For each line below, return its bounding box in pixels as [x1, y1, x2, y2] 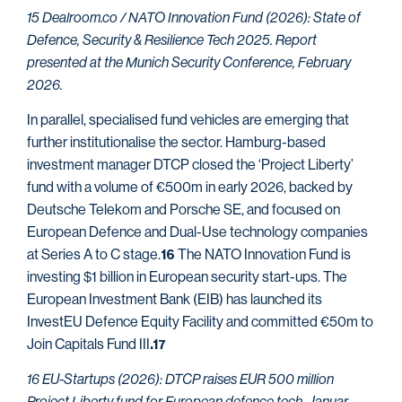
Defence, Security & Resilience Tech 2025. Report [27, 31, 317, 48]
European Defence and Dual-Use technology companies [27, 223, 368, 241]
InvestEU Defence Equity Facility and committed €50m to [27, 313, 373, 331]
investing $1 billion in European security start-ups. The [27, 268, 347, 286]
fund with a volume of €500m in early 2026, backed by [27, 179, 353, 197]
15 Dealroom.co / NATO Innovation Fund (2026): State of [27, 8, 361, 26]
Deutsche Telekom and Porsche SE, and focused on [27, 201, 340, 219]
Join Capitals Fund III [27, 336, 150, 354]
